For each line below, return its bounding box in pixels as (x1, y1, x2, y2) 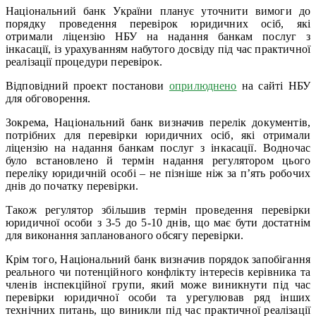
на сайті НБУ (236, 79, 310, 92)
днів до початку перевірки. (6, 179, 139, 192)
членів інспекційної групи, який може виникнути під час (6, 278, 310, 291)
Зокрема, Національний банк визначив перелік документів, (6, 116, 310, 128)
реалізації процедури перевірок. (6, 55, 162, 68)
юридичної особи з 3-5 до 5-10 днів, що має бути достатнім (6, 216, 310, 229)
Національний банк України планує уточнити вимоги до (6, 4, 310, 17)
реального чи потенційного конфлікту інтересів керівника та (6, 265, 310, 278)
